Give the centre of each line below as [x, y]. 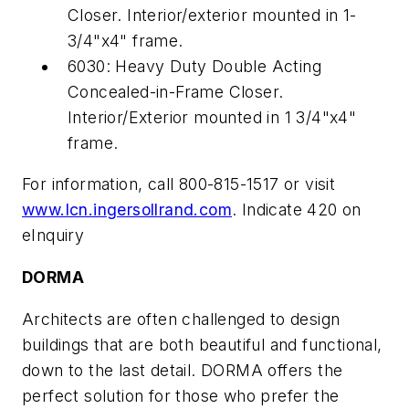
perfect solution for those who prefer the [181, 395]
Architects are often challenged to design [181, 319]
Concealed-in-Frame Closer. [176, 91]
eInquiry [53, 236]
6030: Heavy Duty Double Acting [194, 66]
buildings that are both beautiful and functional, [202, 344]
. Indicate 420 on [297, 210]
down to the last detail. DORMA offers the [183, 370]
